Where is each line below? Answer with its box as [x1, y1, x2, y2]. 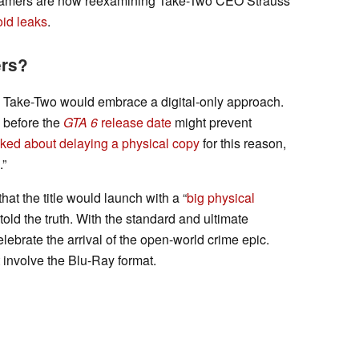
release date [98, 112, 171, 131]
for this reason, [200, 133, 286, 152]
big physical [187, 188, 255, 207]
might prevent [171, 112, 252, 131]
